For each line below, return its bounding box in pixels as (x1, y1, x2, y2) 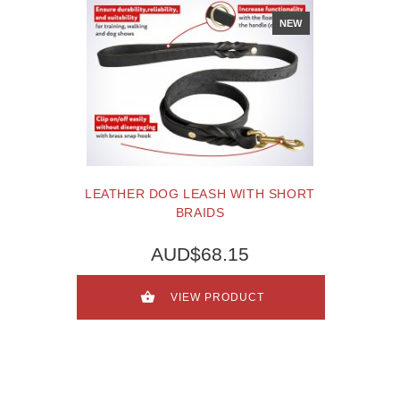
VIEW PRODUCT (171, 290, 264, 304)
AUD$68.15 (151, 244, 249, 265)
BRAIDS (175, 204, 225, 220)
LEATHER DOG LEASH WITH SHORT (85, 186, 315, 201)
